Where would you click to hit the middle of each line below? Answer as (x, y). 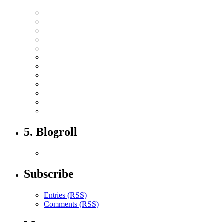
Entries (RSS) (65, 195)
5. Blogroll (51, 132)
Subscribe (49, 174)
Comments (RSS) (71, 204)
